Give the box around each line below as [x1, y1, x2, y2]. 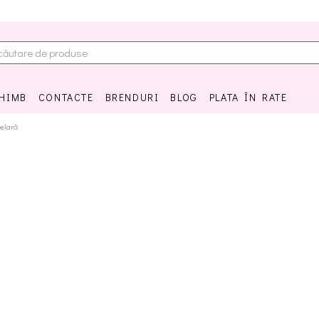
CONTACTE [38, 90, 94, 104]
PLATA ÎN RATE [209, 90, 288, 104]
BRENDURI [105, 90, 159, 104]
